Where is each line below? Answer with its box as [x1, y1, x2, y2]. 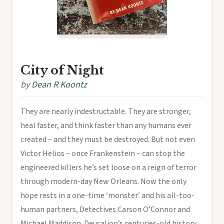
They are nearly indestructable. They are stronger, [20, 105, 191, 117]
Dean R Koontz [31, 78, 87, 91]
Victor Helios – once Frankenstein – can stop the [20, 147, 185, 159]
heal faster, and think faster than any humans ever [20, 119, 191, 131]
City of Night [20, 62, 104, 77]
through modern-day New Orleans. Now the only [20, 175, 186, 187]
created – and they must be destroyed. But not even [20, 133, 195, 145]
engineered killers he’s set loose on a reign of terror [20, 161, 196, 173]
